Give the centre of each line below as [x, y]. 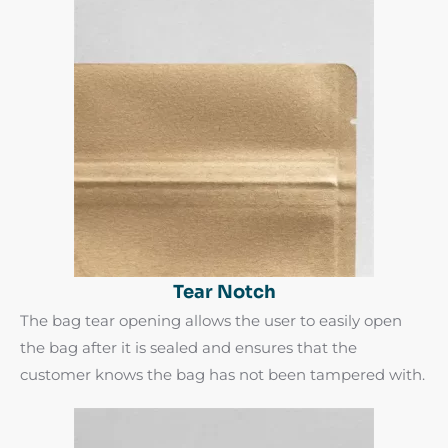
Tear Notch [224, 291]
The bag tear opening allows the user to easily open [211, 320]
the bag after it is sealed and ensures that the [188, 347]
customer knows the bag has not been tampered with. [222, 374]
